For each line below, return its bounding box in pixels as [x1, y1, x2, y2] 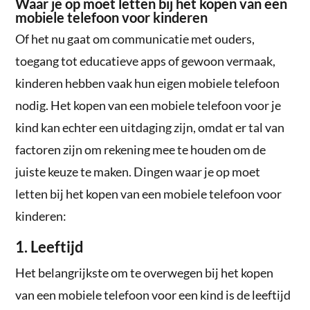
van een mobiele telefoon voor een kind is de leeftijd [15, 286, 291, 302]
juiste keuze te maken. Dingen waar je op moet [15, 163, 261, 179]
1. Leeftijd [15, 237, 84, 256]
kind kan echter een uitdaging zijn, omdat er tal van [15, 119, 285, 135]
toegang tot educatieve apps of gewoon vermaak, [15, 53, 276, 69]
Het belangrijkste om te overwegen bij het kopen [15, 264, 274, 280]
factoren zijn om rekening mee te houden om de [15, 141, 266, 157]
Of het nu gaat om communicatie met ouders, [15, 30, 255, 46]
